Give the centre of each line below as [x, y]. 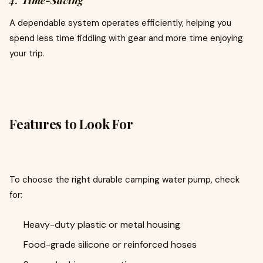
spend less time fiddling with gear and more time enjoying [126, 38]
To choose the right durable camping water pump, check [124, 180]
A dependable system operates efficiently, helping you [120, 23]
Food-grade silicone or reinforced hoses [110, 245]
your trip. [27, 53]
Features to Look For [71, 124]
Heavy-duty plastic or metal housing [102, 225]
